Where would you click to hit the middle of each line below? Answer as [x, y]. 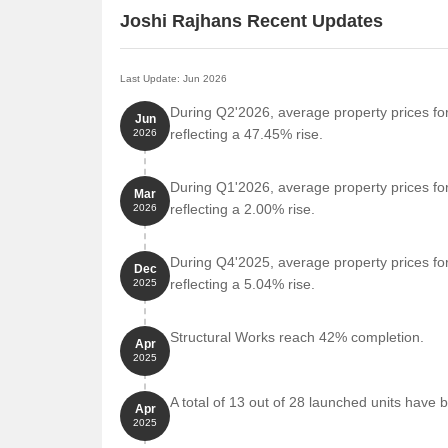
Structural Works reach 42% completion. [297, 337]
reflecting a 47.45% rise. [246, 134]
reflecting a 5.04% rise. [242, 284]
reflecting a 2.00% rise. [242, 209]
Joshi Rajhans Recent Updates [251, 20]
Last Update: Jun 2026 [173, 78]
